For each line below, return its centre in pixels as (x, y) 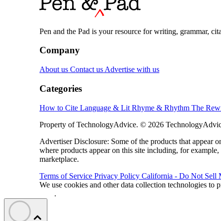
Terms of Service (67, 176)
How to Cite (60, 108)
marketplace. (59, 159)
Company (60, 50)
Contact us (87, 70)
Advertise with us (132, 70)
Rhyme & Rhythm (162, 108)
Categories (61, 88)
